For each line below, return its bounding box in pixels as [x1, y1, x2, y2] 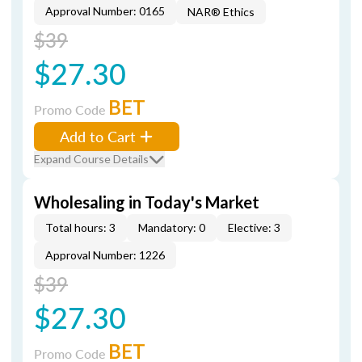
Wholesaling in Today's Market [34, 192, 259, 212]
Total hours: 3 [45, 221, 116, 234]
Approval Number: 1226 [45, 248, 165, 262]
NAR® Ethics [187, 5, 255, 19]
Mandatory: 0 [138, 221, 205, 234]
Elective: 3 [228, 221, 280, 234]
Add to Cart [60, 126, 136, 146]
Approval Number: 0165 [45, 4, 165, 18]
